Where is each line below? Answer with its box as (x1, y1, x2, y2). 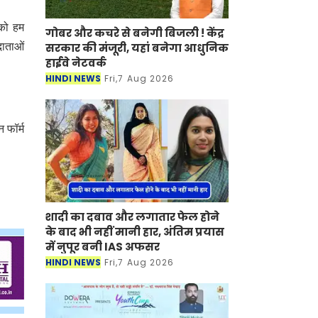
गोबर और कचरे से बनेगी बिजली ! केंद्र (45, 25, 224, 40)
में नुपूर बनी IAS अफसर (45, 239, 160, 255)
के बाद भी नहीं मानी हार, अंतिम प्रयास (45, 224, 224, 240)
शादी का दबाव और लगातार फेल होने (45, 209, 219, 225)
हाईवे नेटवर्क (45, 55, 106, 70)
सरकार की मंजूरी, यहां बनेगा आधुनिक (45, 40, 229, 55)
